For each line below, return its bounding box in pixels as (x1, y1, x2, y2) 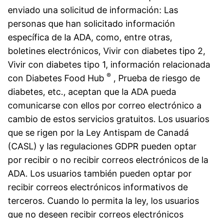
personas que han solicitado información (8, 18, 175, 29)
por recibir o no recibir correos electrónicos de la (8, 154, 208, 165)
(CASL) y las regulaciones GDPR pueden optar (8, 141, 197, 151)
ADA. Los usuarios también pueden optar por (8, 168, 192, 179)
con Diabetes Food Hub (8, 73, 107, 83)
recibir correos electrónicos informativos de (8, 182, 188, 192)
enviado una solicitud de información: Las (8, 4, 178, 15)
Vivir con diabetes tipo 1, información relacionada (8, 59, 210, 70)
